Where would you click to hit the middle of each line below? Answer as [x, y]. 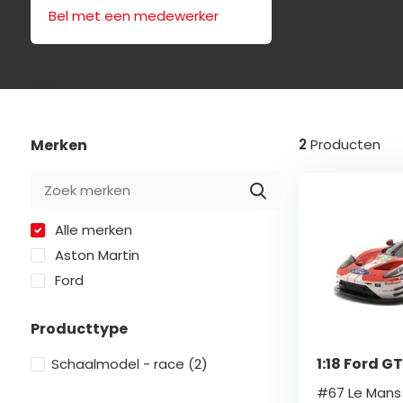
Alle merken [91, 230]
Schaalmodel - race [119, 364]
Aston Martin [95, 255]
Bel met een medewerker [133, 16]
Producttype [79, 329]
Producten [343, 144]
